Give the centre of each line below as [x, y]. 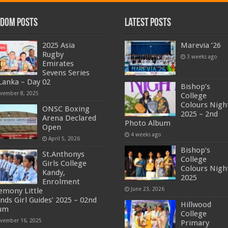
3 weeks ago [202, 56]
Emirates [58, 63]
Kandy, [54, 172]
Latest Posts [148, 23]
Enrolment [61, 181]
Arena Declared [69, 118]
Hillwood [196, 205]
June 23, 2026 [147, 189]
